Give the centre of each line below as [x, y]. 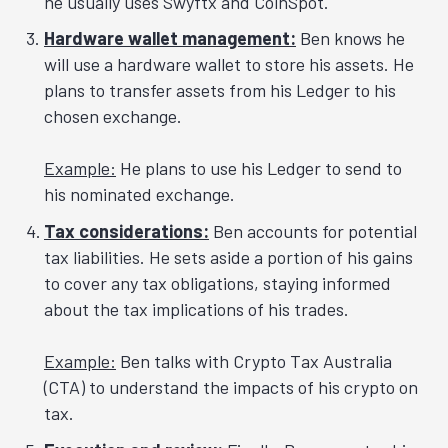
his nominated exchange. [139, 194]
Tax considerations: [126, 231]
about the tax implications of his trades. [196, 309]
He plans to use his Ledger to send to [259, 168]
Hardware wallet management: [170, 38]
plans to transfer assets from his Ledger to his [220, 90]
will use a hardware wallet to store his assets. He [229, 64]
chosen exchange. [113, 116]
